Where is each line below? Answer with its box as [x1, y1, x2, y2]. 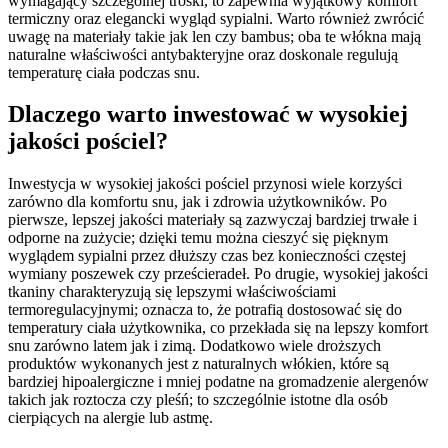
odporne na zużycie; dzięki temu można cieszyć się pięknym [8, 229, 388, 247]
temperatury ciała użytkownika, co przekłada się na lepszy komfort [8, 319, 428, 337]
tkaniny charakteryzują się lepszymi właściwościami [8, 283, 336, 301]
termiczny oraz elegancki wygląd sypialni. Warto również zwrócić [8, 9, 424, 27]
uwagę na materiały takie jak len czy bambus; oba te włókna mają [8, 27, 421, 45]
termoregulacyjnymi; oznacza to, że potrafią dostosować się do [8, 301, 402, 319]
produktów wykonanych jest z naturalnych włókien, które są [8, 355, 389, 373]
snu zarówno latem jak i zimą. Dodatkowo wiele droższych [8, 337, 381, 355]
